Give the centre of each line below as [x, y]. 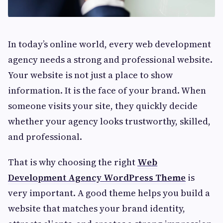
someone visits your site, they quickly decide [103, 106]
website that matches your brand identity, [97, 208]
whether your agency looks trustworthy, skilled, [109, 121]
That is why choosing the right [73, 162]
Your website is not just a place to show [90, 75]
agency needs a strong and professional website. [110, 59]
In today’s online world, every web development [110, 44]
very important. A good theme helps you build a [109, 193]
